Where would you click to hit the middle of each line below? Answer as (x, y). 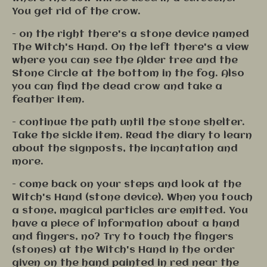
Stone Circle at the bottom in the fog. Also (128, 74)
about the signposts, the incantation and (125, 149)
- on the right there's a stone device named (131, 34)
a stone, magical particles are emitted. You (130, 211)
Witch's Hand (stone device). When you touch (132, 198)
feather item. (50, 100)
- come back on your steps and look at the (127, 184)
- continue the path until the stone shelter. (128, 122)
